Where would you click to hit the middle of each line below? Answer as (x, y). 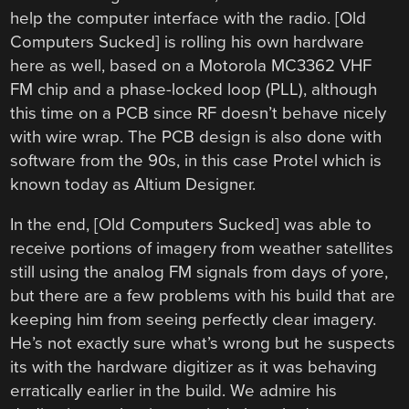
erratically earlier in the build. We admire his (174, 391)
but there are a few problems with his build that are (203, 296)
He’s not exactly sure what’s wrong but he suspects (203, 344)
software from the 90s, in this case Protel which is (196, 160)
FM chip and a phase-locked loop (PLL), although (194, 89)
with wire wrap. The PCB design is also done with (196, 136)
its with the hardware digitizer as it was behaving (194, 367)
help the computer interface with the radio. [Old (189, 18)
